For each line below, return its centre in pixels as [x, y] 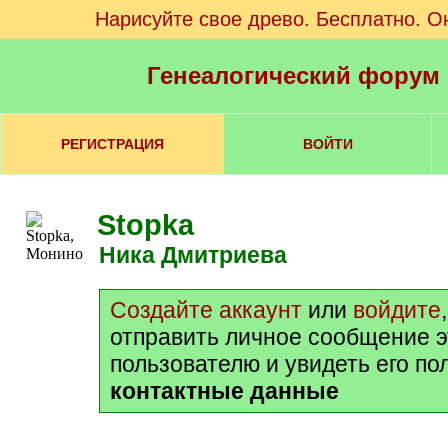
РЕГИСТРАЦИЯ [112, 144]
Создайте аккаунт [206, 310]
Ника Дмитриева [201, 255]
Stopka [145, 225]
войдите [397, 310]
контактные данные [224, 391]
